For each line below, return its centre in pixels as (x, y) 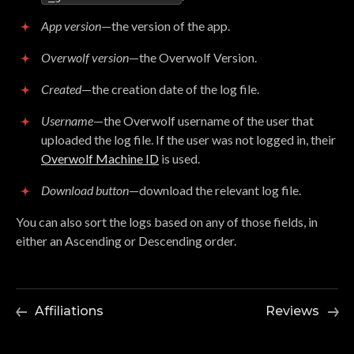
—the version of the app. (166, 25)
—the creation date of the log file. (170, 88)
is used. (179, 158)
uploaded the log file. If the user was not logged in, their (188, 139)
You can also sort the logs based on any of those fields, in (167, 221)
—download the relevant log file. (215, 190)
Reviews (292, 311)
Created (61, 88)
